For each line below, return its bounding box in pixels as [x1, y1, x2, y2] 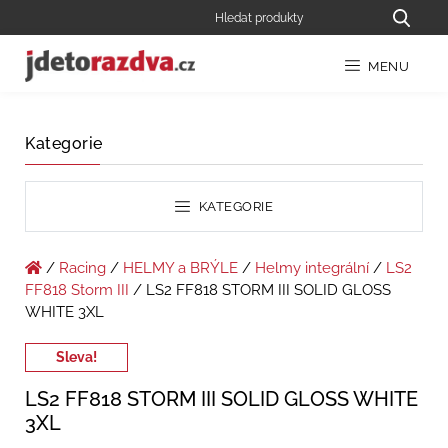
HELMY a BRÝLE [123, 259, 238, 278]
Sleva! [56, 349, 97, 366]
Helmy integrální [255, 259, 369, 278]
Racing [59, 259, 106, 278]
